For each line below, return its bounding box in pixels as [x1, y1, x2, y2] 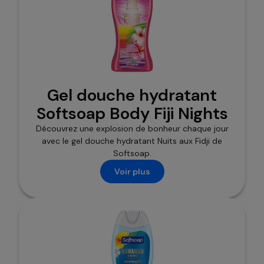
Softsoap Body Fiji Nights [36, 103, 228, 125]
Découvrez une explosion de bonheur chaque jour [35, 123, 229, 134]
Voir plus [114, 166, 150, 177]
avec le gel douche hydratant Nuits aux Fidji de [42, 136, 222, 147]
